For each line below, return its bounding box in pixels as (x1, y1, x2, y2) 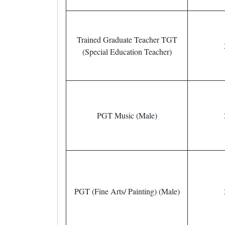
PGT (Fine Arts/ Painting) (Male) (74, 186, 180, 196)
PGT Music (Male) (96, 110, 157, 121)
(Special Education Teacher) (82, 46, 172, 57)
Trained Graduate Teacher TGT (76, 34, 177, 45)
